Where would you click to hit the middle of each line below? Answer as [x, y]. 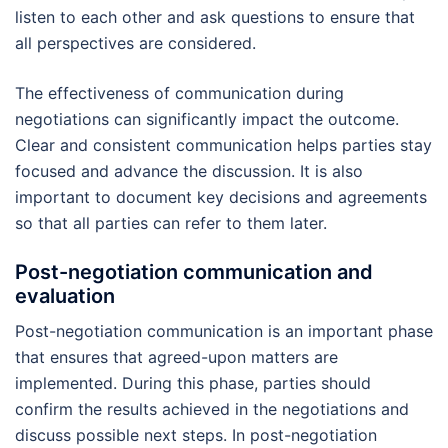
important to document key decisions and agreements [221, 196]
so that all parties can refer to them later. [171, 222]
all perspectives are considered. [135, 42]
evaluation [65, 295]
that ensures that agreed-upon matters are [176, 356]
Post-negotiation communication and [194, 271]
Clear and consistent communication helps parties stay [223, 144]
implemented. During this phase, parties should [193, 382]
